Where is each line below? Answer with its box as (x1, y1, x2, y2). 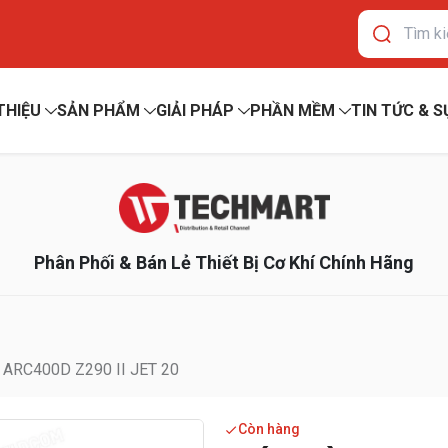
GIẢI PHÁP (155, 101, 234, 120)
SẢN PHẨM (56, 101, 140, 120)
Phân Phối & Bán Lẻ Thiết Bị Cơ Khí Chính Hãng (34, 252, 414, 274)
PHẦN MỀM (249, 101, 335, 120)
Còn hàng (238, 421, 300, 438)
